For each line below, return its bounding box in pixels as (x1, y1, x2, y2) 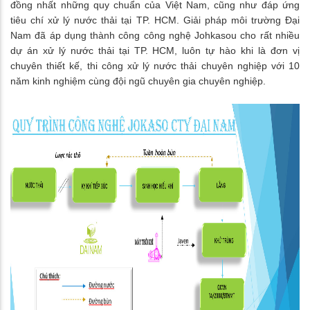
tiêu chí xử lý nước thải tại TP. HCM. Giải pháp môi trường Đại (10, 15, 300, 26)
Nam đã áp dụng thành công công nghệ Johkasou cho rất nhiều (10, 30, 300, 42)
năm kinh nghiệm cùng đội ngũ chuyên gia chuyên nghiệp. (10, 75, 266, 87)
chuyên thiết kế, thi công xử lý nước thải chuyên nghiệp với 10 (10, 60, 300, 72)
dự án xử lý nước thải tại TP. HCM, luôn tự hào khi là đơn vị (10, 45, 300, 57)
